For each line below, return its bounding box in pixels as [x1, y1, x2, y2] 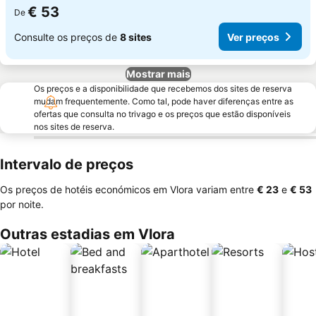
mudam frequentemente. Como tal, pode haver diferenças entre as [34, 96, 293, 107]
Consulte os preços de [14, 30, 120, 43]
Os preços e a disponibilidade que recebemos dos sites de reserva [34, 83, 292, 94]
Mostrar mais [126, 68, 190, 80]
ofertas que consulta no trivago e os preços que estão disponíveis [34, 109, 291, 119]
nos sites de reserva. [34, 121, 114, 132]
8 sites [120, 30, 152, 43]
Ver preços [227, 30, 279, 43]
